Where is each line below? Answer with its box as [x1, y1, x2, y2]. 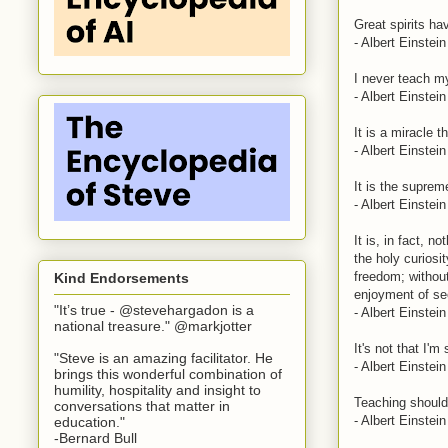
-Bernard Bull [54, 429, 137, 446]
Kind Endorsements [54, 269, 189, 286]
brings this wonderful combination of [54, 365, 282, 382]
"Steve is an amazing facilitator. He [54, 349, 273, 366]
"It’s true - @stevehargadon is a [54, 301, 254, 318]
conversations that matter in [54, 397, 230, 414]
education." [54, 413, 125, 430]
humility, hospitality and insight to [54, 381, 261, 398]
